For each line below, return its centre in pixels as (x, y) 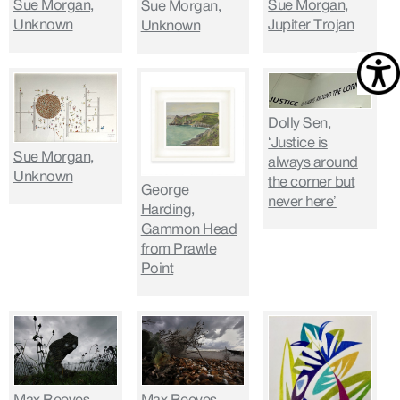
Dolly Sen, (300, 123)
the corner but (312, 182)
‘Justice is (298, 142)
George (165, 191)
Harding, (167, 210)
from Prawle (179, 250)
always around (313, 162)
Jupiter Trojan (311, 25)
